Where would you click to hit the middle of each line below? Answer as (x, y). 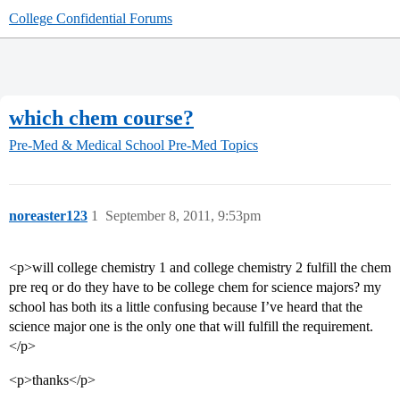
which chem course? (101, 117)
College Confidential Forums (91, 18)
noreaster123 (48, 216)
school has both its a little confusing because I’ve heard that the (186, 307)
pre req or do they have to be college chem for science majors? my (195, 287)
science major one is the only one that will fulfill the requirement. (191, 327)
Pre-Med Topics (213, 146)
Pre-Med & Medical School (87, 146)
